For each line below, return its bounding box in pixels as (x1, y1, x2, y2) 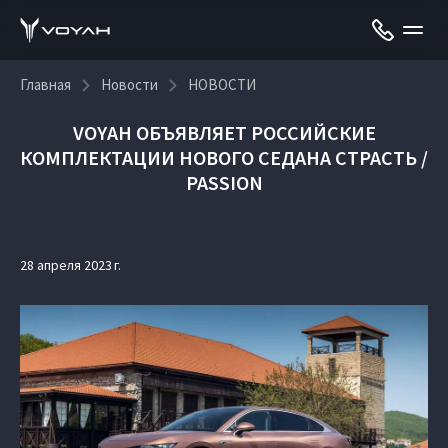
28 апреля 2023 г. (20, 256, 121, 274)
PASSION (185, 170, 263, 195)
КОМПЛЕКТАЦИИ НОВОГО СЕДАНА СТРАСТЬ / (20, 145, 428, 170)
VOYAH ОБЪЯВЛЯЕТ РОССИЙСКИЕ (72, 120, 376, 145)
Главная (20, 75, 71, 94)
